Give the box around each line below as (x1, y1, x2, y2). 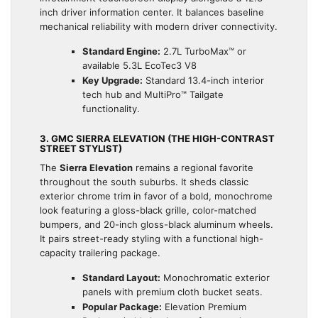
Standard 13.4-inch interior (143, 75, 264, 87)
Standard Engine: (82, 45, 160, 57)
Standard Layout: (82, 272, 160, 284)
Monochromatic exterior (160, 272, 270, 284)
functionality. (82, 103, 140, 115)
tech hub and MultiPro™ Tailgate (82, 89, 224, 101)
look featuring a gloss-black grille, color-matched (40, 204, 256, 216)
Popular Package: (82, 301, 162, 313)
